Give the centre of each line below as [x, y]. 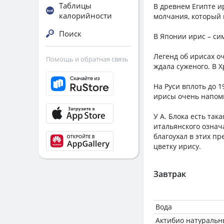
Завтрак [170, 174]
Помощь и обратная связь [87, 59]
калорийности [85, 15]
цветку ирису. [177, 146]
